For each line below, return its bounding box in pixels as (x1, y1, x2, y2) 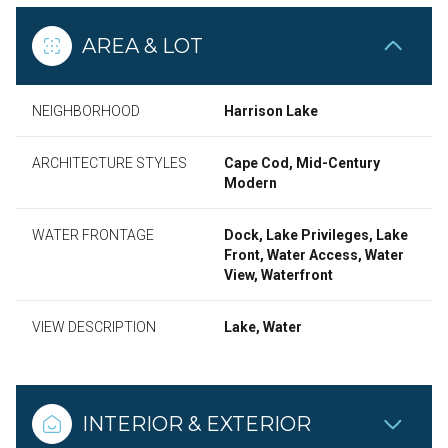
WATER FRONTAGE (32, 227, 154, 243)
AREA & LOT (82, 34, 203, 58)
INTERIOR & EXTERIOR (82, 412, 311, 436)
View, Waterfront (224, 267, 333, 283)
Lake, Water (224, 319, 302, 335)
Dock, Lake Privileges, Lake (224, 227, 408, 243)
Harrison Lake (224, 103, 318, 119)
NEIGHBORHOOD (32, 103, 140, 119)
